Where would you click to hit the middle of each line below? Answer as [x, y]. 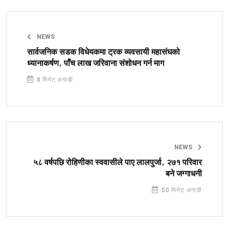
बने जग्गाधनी [184, 174]
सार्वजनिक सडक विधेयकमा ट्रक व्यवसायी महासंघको [104, 52]
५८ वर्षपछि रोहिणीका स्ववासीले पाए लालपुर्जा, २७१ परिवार [118, 162]
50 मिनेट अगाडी [181, 190]
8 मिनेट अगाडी [54, 79]
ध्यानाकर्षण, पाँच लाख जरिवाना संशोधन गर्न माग [96, 63]
